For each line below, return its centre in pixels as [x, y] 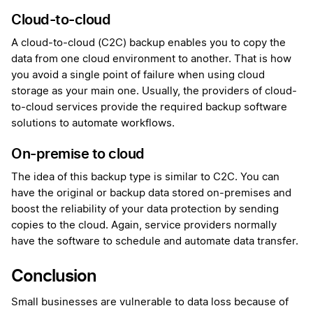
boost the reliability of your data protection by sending [145, 210]
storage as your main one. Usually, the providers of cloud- [154, 92]
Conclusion [54, 276]
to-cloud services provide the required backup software [149, 108]
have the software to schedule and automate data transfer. [156, 242]
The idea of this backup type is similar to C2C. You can [145, 177]
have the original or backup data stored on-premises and [151, 194]
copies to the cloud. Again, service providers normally [144, 226]
